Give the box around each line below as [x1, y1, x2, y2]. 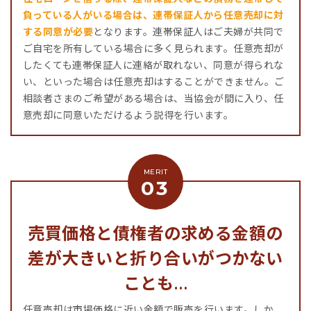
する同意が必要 [23, 26, 94, 37]
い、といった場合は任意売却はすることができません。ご [23, 76, 285, 87]
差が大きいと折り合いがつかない [28, 248, 283, 268]
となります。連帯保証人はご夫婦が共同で [93, 26, 284, 37]
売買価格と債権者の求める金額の [28, 223, 283, 243]
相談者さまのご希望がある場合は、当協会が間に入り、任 [23, 92, 284, 104]
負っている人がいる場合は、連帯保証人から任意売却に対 [23, 9, 284, 21]
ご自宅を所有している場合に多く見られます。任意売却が [23, 42, 284, 54]
